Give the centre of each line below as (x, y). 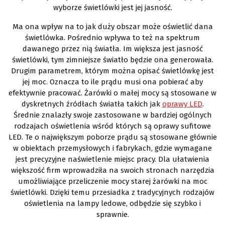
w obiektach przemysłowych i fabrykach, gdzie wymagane (113, 148)
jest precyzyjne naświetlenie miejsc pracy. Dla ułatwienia (113, 159)
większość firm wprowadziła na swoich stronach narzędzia (113, 170)
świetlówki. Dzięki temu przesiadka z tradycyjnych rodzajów (113, 192)
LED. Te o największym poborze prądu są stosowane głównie (113, 137)
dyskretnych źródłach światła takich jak (92, 104)
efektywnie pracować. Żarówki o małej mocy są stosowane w (113, 93)
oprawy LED (182, 104)
